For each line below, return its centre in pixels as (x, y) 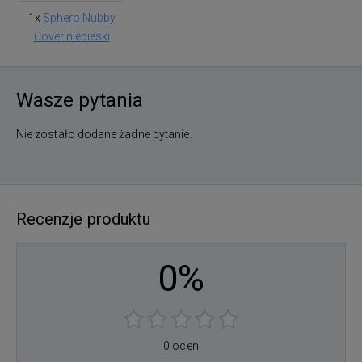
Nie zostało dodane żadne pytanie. (104, 134)
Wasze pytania (80, 100)
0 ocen (181, 345)
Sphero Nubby (79, 17)
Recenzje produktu (84, 219)
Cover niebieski (72, 36)
